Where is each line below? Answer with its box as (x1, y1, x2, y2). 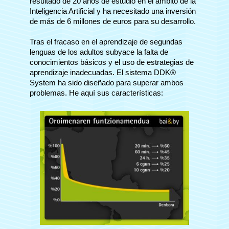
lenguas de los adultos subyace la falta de (30, 48, 168, 57)
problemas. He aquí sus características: (30, 89, 163, 98)
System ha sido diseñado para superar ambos (30, 79, 184, 87)
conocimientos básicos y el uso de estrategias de (30, 58, 194, 67)
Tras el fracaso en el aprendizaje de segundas (30, 38, 182, 47)
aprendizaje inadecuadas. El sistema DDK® (30, 68, 176, 77)
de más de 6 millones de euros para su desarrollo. (30, 17, 196, 26)
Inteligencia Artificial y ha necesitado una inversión (30, 7, 196, 16)
